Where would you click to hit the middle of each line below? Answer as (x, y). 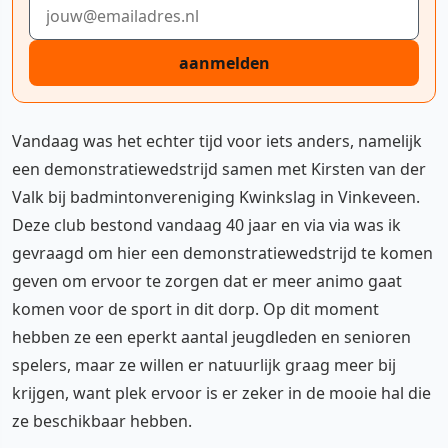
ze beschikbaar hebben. (102, 420)
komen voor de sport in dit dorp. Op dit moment (195, 308)
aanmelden (224, 62)
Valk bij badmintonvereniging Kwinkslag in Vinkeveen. (216, 196)
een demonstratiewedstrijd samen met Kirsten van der (219, 168)
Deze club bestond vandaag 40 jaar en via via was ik (206, 224)
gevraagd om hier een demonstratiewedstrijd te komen (222, 252)
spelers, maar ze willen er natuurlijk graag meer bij (204, 364)
